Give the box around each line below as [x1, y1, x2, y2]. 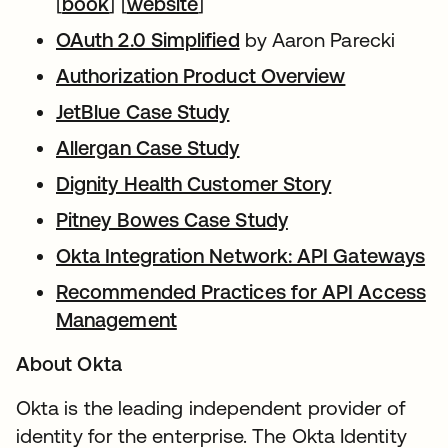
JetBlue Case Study [56, 100, 230, 123]
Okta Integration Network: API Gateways [56, 244, 426, 267]
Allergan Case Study [56, 136, 240, 159]
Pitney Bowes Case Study [56, 208, 288, 231]
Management [56, 308, 177, 331]
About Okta [16, 352, 122, 375]
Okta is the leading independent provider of [16, 396, 406, 419]
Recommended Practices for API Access [56, 280, 426, 303]
